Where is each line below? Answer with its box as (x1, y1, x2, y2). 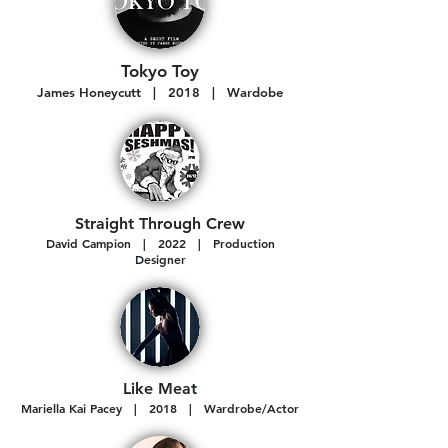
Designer (134, 251, 186, 267)
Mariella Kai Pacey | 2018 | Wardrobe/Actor (21, 400, 299, 416)
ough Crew (163, 214, 245, 233)
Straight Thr (75, 214, 163, 233)
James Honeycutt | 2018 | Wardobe (37, 84, 283, 100)
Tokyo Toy (121, 61, 199, 81)
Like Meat (123, 379, 197, 398)
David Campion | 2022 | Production (45, 235, 275, 251)
